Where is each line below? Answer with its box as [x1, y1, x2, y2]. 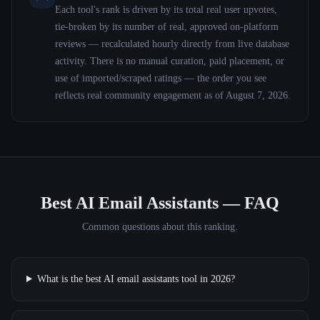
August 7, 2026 [226, 90, 288, 101]
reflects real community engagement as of [55, 90, 226, 101]
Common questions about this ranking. [82, 221, 238, 232]
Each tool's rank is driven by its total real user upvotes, [55, 4, 277, 15]
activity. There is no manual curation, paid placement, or [55, 56, 284, 66]
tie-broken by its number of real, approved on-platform [55, 21, 279, 32]
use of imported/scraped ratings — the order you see [55, 73, 266, 84]
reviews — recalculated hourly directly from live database [55, 39, 289, 49]
